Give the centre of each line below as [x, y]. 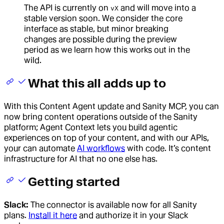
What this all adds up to [97, 83]
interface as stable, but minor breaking [96, 29]
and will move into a [157, 8]
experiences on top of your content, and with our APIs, [106, 138]
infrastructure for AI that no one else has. [81, 159]
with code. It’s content [168, 148]
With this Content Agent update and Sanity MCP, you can [111, 106]
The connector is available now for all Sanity [113, 204]
